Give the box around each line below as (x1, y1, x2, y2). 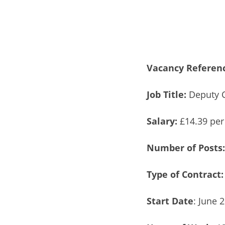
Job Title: (147, 88, 186, 100)
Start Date (147, 194, 193, 207)
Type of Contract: (147, 168, 223, 180)
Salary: (147, 115, 177, 127)
